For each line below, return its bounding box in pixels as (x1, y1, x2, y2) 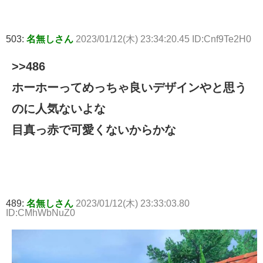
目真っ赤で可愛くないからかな (12, 123, 176, 136)
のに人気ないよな (12, 102, 106, 115)
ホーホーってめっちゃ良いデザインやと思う (12, 80, 247, 94)
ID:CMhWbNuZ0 (6, 207, 75, 218)
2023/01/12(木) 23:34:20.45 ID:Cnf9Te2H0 (76, 33, 251, 44)
